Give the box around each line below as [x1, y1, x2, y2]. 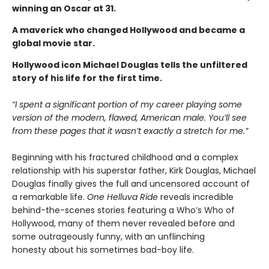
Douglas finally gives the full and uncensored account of [12, 177, 250, 190]
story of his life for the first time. [12, 71, 164, 84]
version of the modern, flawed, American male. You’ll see [12, 111, 247, 124]
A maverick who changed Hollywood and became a [12, 23, 245, 36]
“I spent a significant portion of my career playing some [12, 98, 242, 110]
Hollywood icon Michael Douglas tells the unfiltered [12, 58, 247, 71]
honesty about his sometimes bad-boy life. [12, 243, 194, 256]
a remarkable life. [12, 190, 87, 203]
